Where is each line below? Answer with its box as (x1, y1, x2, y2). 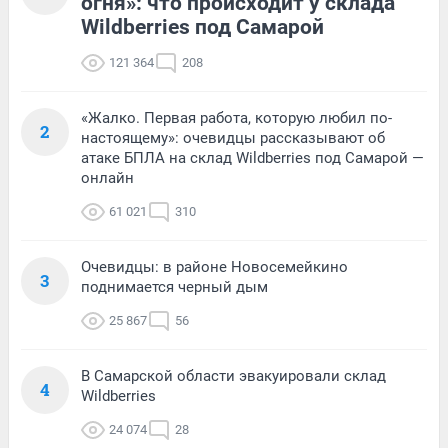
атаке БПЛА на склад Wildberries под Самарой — (81, 149, 424, 167)
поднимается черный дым (81, 278, 268, 296)
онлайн (81, 169, 134, 187)
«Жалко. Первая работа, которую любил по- (81, 109, 392, 127)
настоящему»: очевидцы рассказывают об (81, 129, 385, 147)
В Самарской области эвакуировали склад (81, 367, 386, 385)
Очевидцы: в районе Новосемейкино (81, 258, 348, 276)
